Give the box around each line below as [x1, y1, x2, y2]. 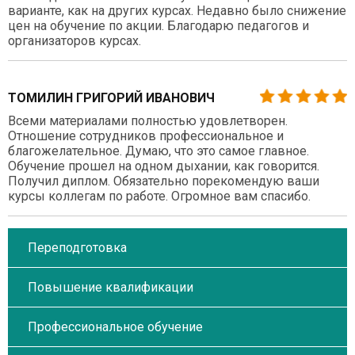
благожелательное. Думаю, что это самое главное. [8, 143, 309, 158]
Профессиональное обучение [28, 319, 203, 334]
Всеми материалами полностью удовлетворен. [8, 113, 288, 128]
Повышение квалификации [28, 279, 193, 295]
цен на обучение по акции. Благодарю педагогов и [8, 17, 309, 33]
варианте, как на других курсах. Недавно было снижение [8, 2, 346, 18]
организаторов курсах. [8, 32, 141, 48]
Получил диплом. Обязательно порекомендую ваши [8, 173, 319, 189]
